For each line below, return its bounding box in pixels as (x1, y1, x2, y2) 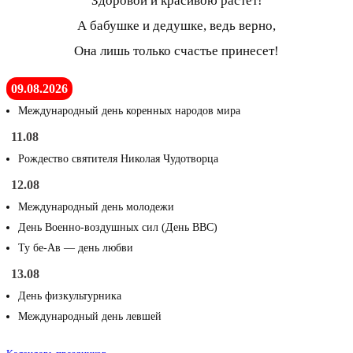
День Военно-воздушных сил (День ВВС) (18, 221, 217, 234)
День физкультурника (18, 290, 121, 303)
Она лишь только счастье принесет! (74, 43, 279, 59)
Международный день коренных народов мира (18, 105, 240, 117)
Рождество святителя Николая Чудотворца (18, 153, 218, 165)
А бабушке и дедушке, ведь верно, (77, 18, 276, 34)
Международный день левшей (18, 310, 162, 323)
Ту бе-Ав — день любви (18, 242, 133, 255)
